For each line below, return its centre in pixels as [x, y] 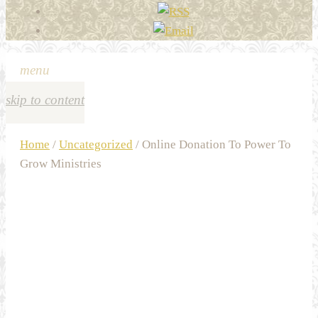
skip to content [45, 100]
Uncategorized [96, 144]
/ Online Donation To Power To [212, 144]
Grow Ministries [61, 164]
